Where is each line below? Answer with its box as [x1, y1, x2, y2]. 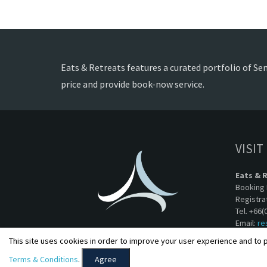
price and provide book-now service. [61, 78, 204, 90]
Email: [235, 218, 257, 228]
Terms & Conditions [9, 254, 78, 265]
